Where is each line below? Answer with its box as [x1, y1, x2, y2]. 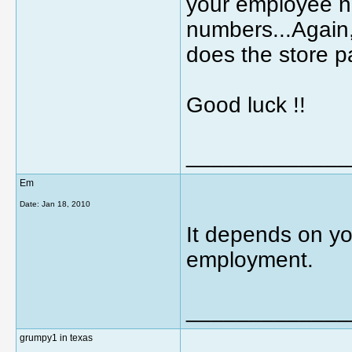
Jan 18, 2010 [42, 200, 90, 208]
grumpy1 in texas [20, 332, 93, 343]
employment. [186, 247, 313, 272]
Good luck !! [186, 93, 306, 117]
